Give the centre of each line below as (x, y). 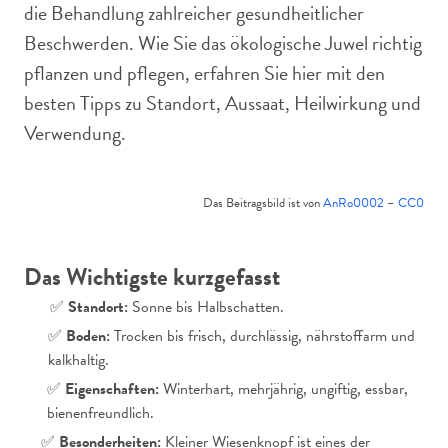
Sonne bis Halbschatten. (206, 307)
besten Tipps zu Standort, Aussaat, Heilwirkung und (222, 103)
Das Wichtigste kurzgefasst (152, 277)
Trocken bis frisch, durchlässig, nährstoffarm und (262, 336)
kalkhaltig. (78, 360)
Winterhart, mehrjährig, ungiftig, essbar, (283, 389)
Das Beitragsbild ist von (261, 203)
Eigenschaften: (111, 389)
